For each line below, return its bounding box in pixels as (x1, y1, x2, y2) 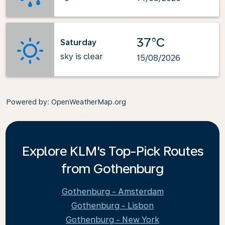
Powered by (6, 98, 47, 106)
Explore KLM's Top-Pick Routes (22, 143, 203, 159)
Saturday (60, 37, 96, 47)
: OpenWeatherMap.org (47, 98, 126, 106)
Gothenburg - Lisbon (71, 201, 154, 210)
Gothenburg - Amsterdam (61, 187, 164, 196)
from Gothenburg (61, 161, 164, 176)
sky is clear (60, 51, 103, 61)
